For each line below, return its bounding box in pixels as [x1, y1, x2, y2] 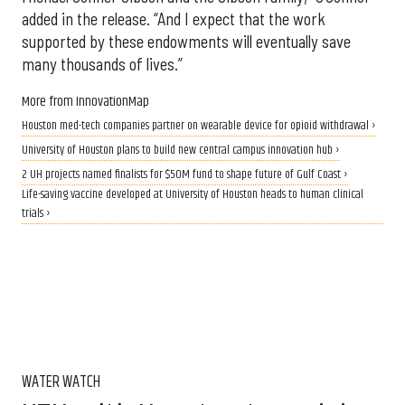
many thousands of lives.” [22, 54, 183, 75]
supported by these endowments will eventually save [22, 32, 351, 52]
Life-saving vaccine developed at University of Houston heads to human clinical [22, 185, 363, 205]
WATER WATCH [22, 370, 100, 396]
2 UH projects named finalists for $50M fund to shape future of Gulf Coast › [22, 165, 348, 185]
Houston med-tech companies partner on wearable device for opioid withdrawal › [22, 117, 376, 137]
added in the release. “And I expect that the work [22, 9, 325, 30]
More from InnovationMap [22, 90, 149, 114]
